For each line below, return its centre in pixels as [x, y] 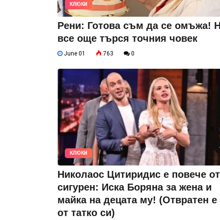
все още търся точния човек [127, 38]
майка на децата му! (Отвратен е [137, 200]
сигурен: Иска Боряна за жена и [135, 187]
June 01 [74, 53]
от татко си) [86, 212]
